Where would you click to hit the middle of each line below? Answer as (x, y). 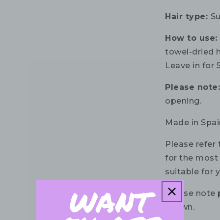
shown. (180, 207)
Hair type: (188, 17)
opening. (183, 101)
